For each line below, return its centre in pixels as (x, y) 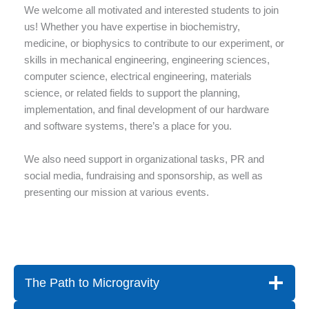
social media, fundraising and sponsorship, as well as (143, 176)
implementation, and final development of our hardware (147, 110)
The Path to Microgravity (92, 283)
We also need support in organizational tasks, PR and (144, 159)
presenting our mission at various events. (117, 192)
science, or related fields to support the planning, (132, 93)
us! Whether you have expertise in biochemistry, (132, 27)
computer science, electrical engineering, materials (138, 77)
